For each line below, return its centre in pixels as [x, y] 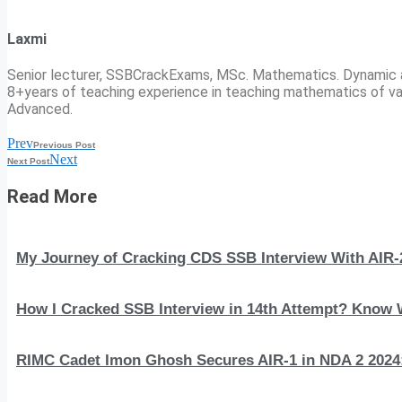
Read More [52, 196]
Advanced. [40, 109]
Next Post [28, 161]
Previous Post [64, 144]
